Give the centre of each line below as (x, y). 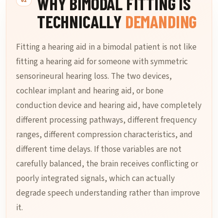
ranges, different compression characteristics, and (104, 135)
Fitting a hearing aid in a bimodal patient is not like (106, 47)
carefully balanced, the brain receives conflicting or (107, 164)
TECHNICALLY (81, 21)
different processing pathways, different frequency (106, 120)
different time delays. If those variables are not (99, 149)
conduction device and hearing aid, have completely (109, 105)
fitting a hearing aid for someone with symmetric (102, 62)
